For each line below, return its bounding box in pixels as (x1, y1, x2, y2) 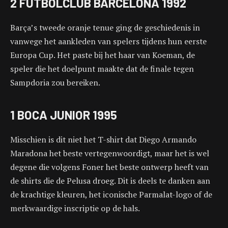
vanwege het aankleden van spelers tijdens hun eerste (10, 35, 207, 47)
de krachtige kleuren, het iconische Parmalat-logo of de (10, 188, 212, 200)
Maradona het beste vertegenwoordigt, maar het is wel (10, 147, 209, 159)
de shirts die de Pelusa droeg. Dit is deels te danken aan (10, 175, 210, 186)
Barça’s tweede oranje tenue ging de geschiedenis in (10, 21, 200, 33)
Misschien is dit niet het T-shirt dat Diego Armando (10, 133, 196, 145)
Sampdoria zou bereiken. (10, 76, 100, 88)
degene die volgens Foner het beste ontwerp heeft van (10, 161, 209, 173)
